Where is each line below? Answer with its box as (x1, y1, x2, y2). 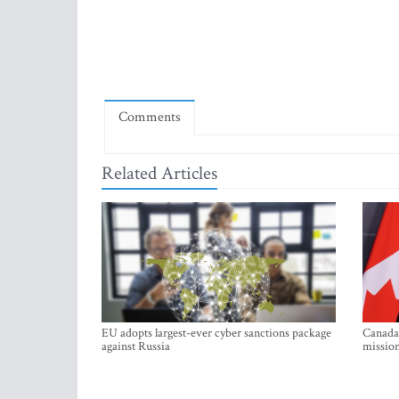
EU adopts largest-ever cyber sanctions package (102, 325, 331, 341)
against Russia (102, 338, 170, 354)
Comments (118, 108, 181, 126)
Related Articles (102, 161, 217, 185)
